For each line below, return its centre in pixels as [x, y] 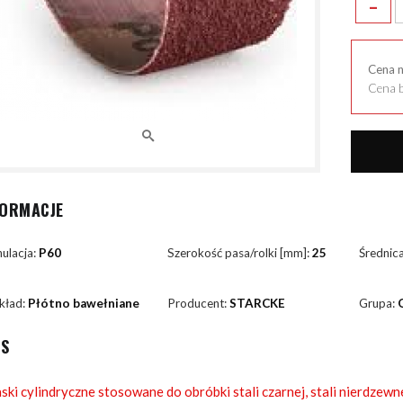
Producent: [199, 303]
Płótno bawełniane [83, 303]
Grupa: [378, 303]
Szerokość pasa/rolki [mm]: [240, 253]
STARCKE [258, 303]
